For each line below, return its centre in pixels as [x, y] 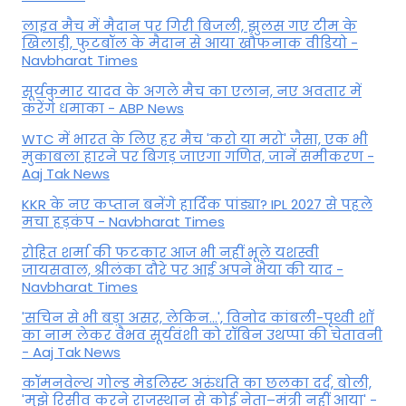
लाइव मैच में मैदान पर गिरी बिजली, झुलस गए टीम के [189, 25]
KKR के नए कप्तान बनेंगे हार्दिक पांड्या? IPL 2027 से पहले [197, 204]
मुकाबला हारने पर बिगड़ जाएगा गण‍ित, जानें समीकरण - [198, 156]
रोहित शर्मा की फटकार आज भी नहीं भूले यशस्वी [170, 252]
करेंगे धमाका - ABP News [103, 108]
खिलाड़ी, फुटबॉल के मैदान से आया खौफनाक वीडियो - [190, 43]
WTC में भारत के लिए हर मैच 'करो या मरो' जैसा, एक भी [195, 139]
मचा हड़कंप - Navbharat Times [123, 221]
